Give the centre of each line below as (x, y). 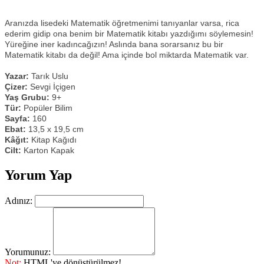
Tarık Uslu (50, 76)
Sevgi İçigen (53, 87)
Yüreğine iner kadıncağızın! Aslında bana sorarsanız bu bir (114, 44)
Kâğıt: (18, 140)
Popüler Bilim (48, 108)
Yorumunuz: (28, 252)
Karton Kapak (49, 150)
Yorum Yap (38, 175)
